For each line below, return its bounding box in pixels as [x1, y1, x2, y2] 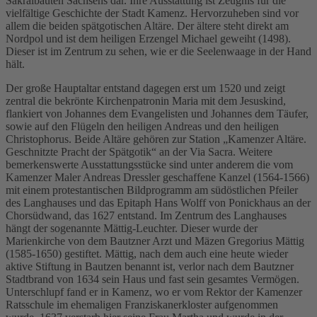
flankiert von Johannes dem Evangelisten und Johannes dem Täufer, [6, 108, 309, 120]
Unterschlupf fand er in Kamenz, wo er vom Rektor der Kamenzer [6, 286, 302, 299]
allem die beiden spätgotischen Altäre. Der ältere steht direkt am [6, 20, 289, 33]
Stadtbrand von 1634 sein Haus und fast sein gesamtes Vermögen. [6, 273, 299, 286]
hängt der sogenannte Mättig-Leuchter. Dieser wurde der [6, 222, 258, 235]
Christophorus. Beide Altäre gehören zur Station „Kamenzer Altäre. [6, 133, 306, 146]
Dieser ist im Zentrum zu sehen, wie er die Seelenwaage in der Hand [6, 45, 311, 58]
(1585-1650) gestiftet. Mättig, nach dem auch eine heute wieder [6, 248, 288, 260]
